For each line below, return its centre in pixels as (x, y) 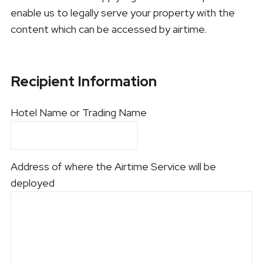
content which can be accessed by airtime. (108, 29)
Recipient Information (83, 82)
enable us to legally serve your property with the (122, 13)
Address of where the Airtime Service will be (113, 166)
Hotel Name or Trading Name (78, 112)
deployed (32, 183)
